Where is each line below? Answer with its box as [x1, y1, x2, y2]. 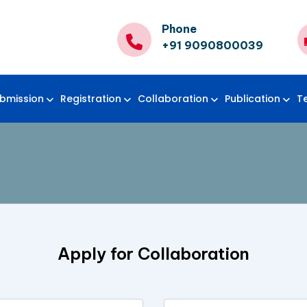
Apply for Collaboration [58, 243, 249, 265]
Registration [60, 92, 121, 106]
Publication [225, 92, 280, 106]
